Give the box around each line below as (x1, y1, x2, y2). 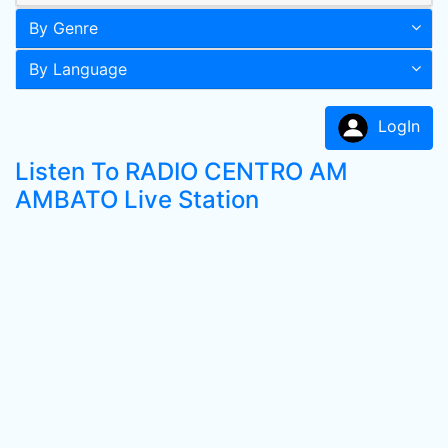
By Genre (29, 18, 98, 38)
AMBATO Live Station (15, 185, 259, 214)
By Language (29, 59, 127, 79)
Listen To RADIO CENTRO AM (15, 157, 348, 186)
